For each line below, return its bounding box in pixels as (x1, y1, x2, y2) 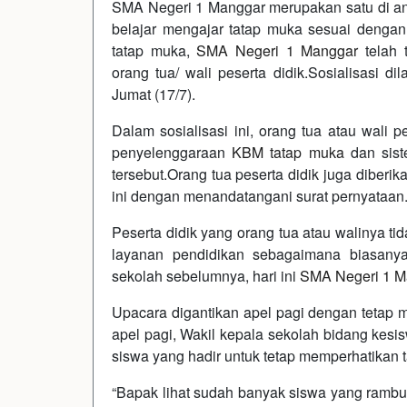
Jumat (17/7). (112, 83, 195, 104)
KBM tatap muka (232, 141, 344, 163)
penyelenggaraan (112, 141, 233, 163)
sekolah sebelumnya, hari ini (112, 264, 300, 286)
